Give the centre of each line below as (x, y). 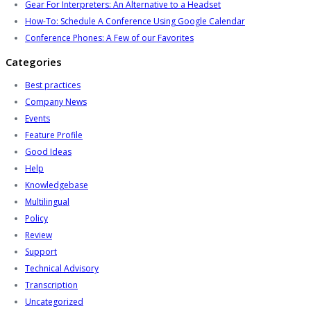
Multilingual (47, 202)
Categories (34, 62)
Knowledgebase (57, 185)
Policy (36, 219)
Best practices (53, 85)
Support (41, 252)
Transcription (51, 285)
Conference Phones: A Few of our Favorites (109, 38)
